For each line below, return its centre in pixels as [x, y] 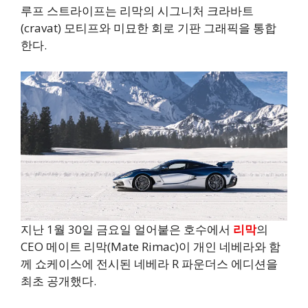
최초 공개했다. [58, 280]
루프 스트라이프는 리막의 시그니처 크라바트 [137, 11]
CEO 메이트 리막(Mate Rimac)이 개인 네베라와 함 [151, 246]
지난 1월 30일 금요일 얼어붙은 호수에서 [127, 229]
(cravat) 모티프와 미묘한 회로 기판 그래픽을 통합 [148, 28]
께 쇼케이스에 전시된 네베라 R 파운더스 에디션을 [149, 263]
